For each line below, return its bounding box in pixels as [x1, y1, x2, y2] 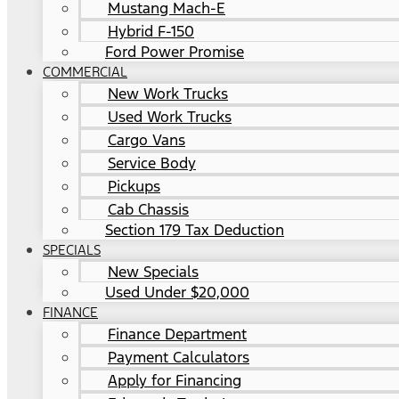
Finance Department [108, 324, 247, 345]
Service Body [108, 153, 196, 174]
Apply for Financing [108, 370, 241, 391]
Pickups [108, 176, 160, 197]
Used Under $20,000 [105, 282, 249, 303]
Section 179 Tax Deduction [105, 220, 284, 240]
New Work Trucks [108, 84, 228, 104]
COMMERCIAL [43, 63, 127, 81]
